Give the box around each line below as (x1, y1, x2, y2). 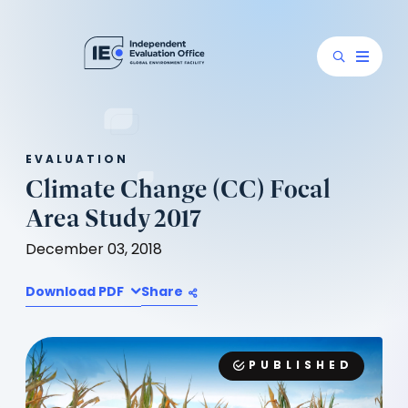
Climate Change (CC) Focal (25, 173, 331, 205)
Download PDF (25, 286, 127, 300)
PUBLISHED (249, 361, 353, 372)
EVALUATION (25, 155, 128, 166)
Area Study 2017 (25, 202, 201, 234)
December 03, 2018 (25, 243, 162, 258)
